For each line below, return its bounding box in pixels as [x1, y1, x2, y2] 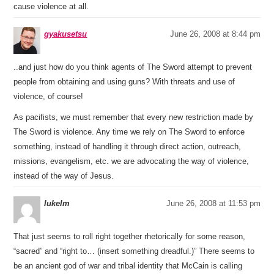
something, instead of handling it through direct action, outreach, [13, 142, 242, 151]
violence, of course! [13, 92, 84, 101]
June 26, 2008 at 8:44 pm [169, 29, 261, 39]
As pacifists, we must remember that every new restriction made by [13, 113, 254, 122]
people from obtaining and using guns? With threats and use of [13, 77, 235, 86]
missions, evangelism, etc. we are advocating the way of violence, [13, 157, 250, 166]
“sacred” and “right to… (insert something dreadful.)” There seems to [13, 246, 255, 256]
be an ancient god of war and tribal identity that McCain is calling [13, 261, 243, 270]
